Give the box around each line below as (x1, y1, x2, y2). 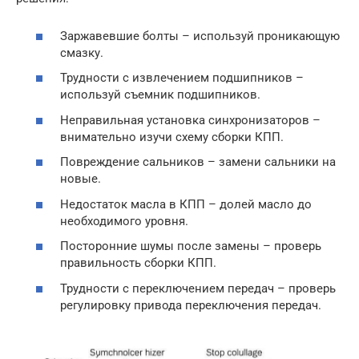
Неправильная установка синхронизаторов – (60, 112, 321, 127)
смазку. (60, 45, 103, 60)
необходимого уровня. (60, 213, 188, 228)
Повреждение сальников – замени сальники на (60, 155, 336, 170)
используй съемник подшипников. (60, 87, 260, 103)
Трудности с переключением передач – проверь (60, 280, 336, 296)
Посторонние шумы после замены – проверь (60, 239, 321, 254)
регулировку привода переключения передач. (60, 297, 321, 313)
